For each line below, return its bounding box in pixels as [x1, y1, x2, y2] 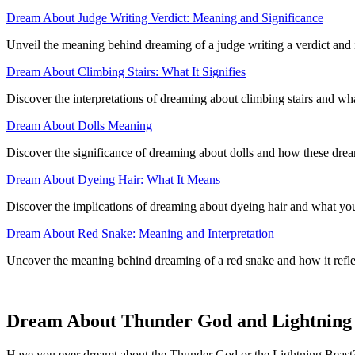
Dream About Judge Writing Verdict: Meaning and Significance [6, 11, 323, 25]
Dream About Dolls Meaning [6, 119, 152, 133]
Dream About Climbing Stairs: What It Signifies [6, 65, 246, 79]
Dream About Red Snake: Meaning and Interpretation [6, 227, 274, 241]
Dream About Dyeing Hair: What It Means [6, 173, 220, 187]
